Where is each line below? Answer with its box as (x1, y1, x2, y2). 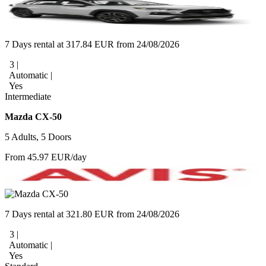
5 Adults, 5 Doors (5, 131, 71, 142)
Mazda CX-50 (5, 111, 62, 122)
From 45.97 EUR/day (5, 151, 87, 162)
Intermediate (5, 91, 51, 102)
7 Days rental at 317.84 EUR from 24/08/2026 (5, 39, 179, 49)
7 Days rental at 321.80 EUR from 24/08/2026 (5, 208, 179, 219)
